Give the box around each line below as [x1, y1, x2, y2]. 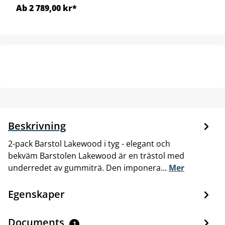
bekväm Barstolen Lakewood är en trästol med [8, 150, 184, 161]
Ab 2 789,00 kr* [16, 2, 77, 14]
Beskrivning [8, 119, 66, 133]
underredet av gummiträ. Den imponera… [8, 162, 169, 173]
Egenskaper [8, 187, 65, 201]
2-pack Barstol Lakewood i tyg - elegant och [8, 138, 170, 149]
